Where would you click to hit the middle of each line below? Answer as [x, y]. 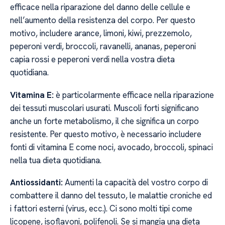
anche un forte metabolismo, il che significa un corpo [104, 121]
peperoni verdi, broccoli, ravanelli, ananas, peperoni [103, 46]
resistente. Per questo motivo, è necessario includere [106, 134]
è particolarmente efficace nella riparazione [134, 95]
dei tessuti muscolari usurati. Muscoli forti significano [104, 108]
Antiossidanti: [36, 183]
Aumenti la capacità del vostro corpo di [135, 183]
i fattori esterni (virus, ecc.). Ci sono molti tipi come [101, 209]
